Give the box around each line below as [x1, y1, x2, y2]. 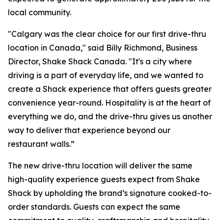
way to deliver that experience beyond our [8, 125, 170, 135]
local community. [8, 7, 75, 17]
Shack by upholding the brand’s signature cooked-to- [8, 188, 212, 198]
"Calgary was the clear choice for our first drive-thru [8, 29, 206, 39]
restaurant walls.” [8, 139, 75, 149]
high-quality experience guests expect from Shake [8, 174, 200, 184]
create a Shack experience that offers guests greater [8, 84, 212, 94]
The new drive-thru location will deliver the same [8, 161, 192, 170]
